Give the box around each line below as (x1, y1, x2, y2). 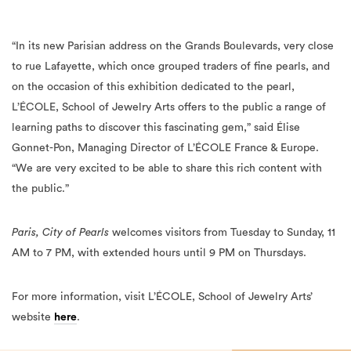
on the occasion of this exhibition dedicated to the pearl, (12, 81, 295, 92)
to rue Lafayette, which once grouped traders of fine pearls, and (12, 60, 330, 72)
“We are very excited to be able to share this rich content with (12, 162, 322, 174)
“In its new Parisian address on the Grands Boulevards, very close (12, 40, 334, 52)
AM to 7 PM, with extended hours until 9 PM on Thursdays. (12, 247, 306, 259)
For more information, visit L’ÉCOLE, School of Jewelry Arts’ (12, 291, 313, 302)
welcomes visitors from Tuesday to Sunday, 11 (109, 226, 335, 238)
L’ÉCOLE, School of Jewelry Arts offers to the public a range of (12, 101, 326, 113)
